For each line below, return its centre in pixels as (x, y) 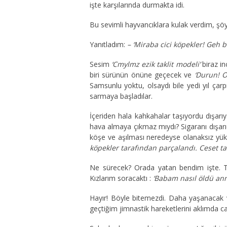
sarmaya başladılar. (121, 96)
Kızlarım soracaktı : (121, 178)
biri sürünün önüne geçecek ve (142, 75)
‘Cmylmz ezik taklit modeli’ (156, 64)
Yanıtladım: (108, 44)
